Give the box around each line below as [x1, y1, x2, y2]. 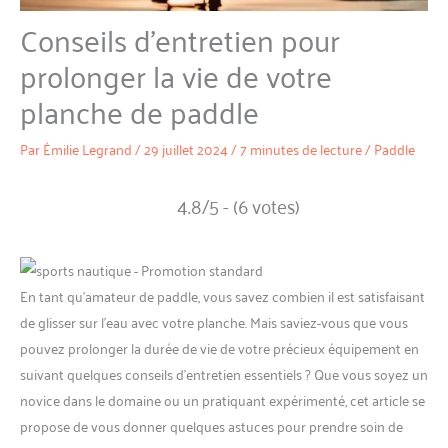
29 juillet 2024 [144, 135, 231, 161]
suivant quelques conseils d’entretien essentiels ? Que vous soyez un [20, 360, 428, 386]
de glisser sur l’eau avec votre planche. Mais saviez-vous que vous [20, 308, 408, 334]
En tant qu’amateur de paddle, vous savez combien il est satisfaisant [20, 282, 425, 308]
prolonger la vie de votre [20, 47, 332, 101]
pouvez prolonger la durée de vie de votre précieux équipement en [20, 334, 419, 360]
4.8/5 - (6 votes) [177, 186, 300, 222]
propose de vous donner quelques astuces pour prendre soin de [20, 412, 403, 438]
